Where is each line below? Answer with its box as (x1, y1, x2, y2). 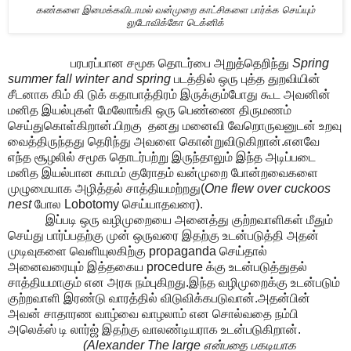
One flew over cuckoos (204, 181, 331, 195)
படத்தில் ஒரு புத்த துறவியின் (171, 71, 320, 85)
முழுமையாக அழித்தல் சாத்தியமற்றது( (8, 181, 204, 195)
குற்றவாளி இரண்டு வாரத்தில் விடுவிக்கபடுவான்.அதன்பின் (8, 291, 310, 305)
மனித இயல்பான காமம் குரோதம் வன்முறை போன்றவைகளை (8, 165, 318, 179)
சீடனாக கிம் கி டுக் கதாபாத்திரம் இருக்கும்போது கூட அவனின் (8, 87, 331, 101)
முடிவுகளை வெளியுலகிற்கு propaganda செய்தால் (8, 244, 267, 258)
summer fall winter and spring (8, 71, 171, 85)
